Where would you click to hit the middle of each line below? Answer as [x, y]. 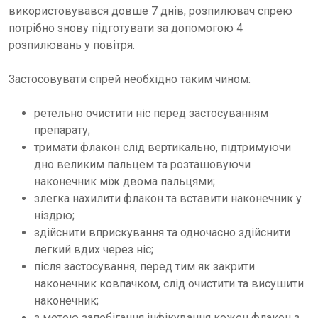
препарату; [62, 131]
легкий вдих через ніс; [94, 250]
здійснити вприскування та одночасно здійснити [162, 233]
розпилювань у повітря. [72, 45]
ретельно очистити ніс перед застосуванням [151, 114]
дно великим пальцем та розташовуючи [142, 165]
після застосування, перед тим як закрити [144, 267]
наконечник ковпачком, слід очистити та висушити [169, 284]
